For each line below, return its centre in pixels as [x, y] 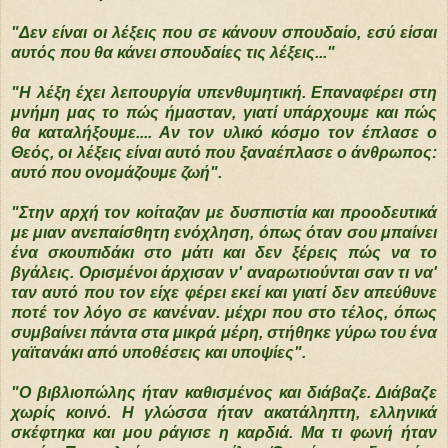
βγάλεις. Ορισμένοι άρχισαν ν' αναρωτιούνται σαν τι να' [224, 272]
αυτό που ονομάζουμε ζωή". [116, 172]
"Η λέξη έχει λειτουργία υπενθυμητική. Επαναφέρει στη [224, 92]
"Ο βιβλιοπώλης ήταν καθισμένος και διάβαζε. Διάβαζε [224, 392]
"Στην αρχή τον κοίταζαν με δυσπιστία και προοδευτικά [224, 212]
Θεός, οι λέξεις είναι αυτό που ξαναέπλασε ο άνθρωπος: [224, 152]
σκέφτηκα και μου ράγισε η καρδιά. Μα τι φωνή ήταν [224, 432]
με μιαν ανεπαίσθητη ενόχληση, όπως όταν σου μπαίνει [224, 232]
